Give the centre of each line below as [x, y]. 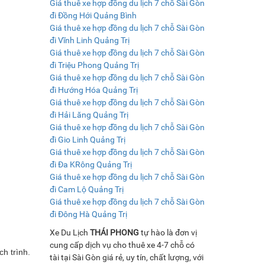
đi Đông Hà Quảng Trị [88, 214]
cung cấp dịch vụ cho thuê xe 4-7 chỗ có [122, 245]
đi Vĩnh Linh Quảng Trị [89, 40]
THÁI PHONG [114, 232]
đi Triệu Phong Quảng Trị [94, 65]
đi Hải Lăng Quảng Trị [89, 114]
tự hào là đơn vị [168, 232]
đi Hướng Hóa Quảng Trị [93, 90]
